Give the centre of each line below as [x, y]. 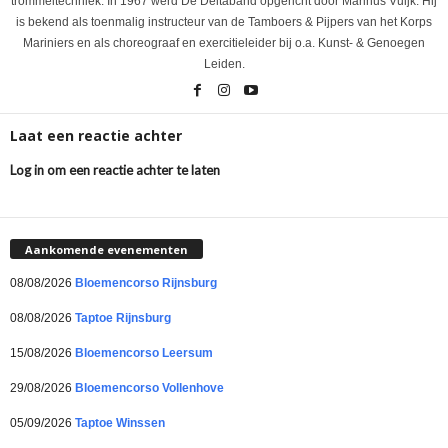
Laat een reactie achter [96, 135]
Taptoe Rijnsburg [123, 317]
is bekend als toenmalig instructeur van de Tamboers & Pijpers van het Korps [224, 21]
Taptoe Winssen [120, 422]
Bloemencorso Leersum [144, 352]
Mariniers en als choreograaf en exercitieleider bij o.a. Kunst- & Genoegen [224, 42]
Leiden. [224, 63]
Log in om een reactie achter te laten [115, 169]
